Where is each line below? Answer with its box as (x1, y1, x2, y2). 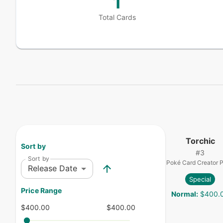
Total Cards (99, 13, 136, 21)
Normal (171, 190, 196, 198)
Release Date (28, 163, 77, 174)
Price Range (21, 186, 62, 195)
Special (189, 175, 211, 183)
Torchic (185, 136, 215, 146)
